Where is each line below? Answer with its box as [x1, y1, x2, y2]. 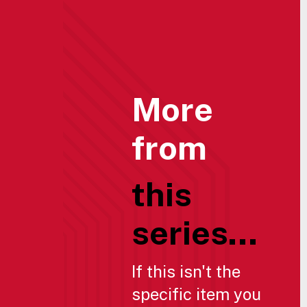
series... [132, 212, 258, 252]
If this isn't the [132, 261, 241, 281]
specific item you [132, 284, 261, 304]
